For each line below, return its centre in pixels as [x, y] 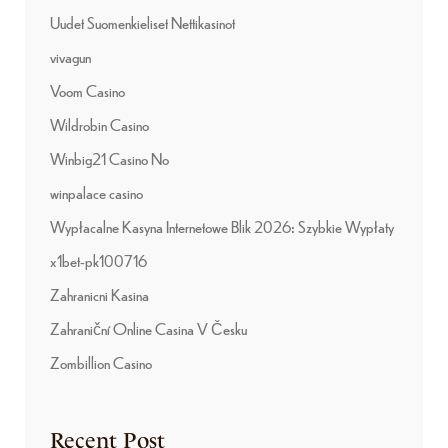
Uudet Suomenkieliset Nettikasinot [142, 22]
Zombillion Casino [101, 362]
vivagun [70, 56]
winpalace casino [96, 192]
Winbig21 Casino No [109, 158]
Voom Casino [87, 90]
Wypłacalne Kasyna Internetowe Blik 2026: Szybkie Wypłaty [222, 226]
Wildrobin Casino [99, 124]
